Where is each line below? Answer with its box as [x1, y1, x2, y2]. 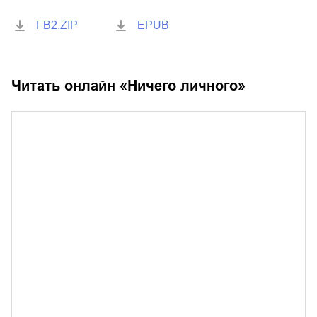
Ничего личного [127, 78, 238, 94]
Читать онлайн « [11, 78, 127, 94]
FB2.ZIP [36, 19, 78, 32]
